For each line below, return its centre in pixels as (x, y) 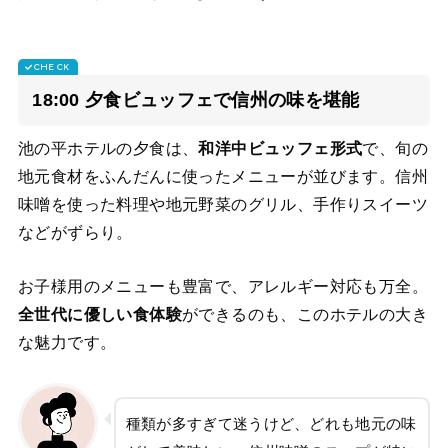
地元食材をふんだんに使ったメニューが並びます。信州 (222, 177)
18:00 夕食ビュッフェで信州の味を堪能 (196, 100)
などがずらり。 (75, 233)
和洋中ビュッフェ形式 (280, 149)
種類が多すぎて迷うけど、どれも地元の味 (271, 423)
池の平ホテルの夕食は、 (108, 149)
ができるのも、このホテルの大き (304, 315)
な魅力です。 (67, 343)
